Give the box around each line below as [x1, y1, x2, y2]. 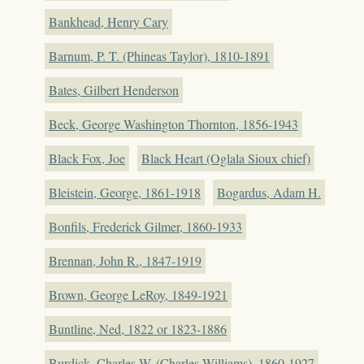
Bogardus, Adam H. [217, 183, 321, 201]
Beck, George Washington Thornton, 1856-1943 [49, 115, 298, 132]
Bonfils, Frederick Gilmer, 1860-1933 [49, 217, 242, 235]
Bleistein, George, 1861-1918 [49, 183, 201, 201]
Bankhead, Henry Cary [49, 12, 168, 30]
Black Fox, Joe [49, 149, 125, 167]
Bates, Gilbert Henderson [49, 80, 179, 98]
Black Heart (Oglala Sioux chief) [141, 149, 310, 167]
